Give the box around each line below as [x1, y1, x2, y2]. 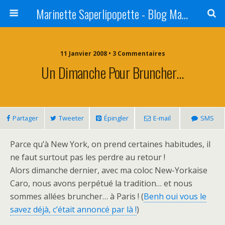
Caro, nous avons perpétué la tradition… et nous [10, 178, 192, 189]
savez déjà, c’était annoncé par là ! [10, 204, 137, 215]
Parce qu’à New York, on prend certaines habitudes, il [10, 139, 210, 150]
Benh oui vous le [144, 191, 206, 202]
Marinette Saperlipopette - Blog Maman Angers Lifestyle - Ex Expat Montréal [181, 5, 188, 23]
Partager [12, 114, 38, 123]
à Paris [110, 191, 136, 202]
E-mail [153, 114, 171, 123]
